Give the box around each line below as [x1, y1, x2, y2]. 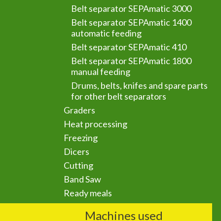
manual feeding [71, 66, 131, 77]
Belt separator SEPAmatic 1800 [71, 55, 192, 66]
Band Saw [64, 174, 102, 184]
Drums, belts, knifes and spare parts [71, 80, 208, 91]
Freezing [64, 132, 98, 143]
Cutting [64, 160, 94, 171]
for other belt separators [71, 91, 167, 102]
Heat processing [64, 118, 128, 129]
